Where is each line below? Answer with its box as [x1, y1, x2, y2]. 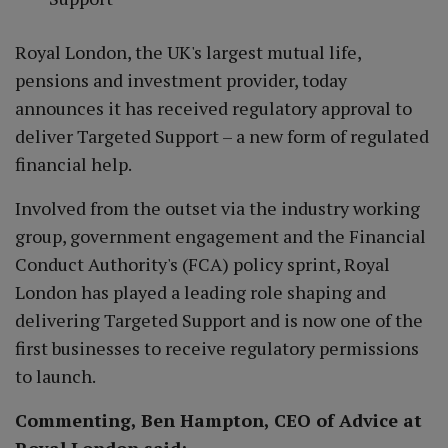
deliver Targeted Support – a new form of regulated [15, 124, 429, 148]
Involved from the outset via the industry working [15, 196, 420, 220]
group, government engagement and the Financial [15, 224, 426, 248]
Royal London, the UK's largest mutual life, [15, 40, 361, 64]
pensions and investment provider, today [15, 68, 347, 92]
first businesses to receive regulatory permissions [15, 336, 419, 360]
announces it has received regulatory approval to [15, 96, 412, 120]
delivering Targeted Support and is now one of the [15, 308, 423, 332]
